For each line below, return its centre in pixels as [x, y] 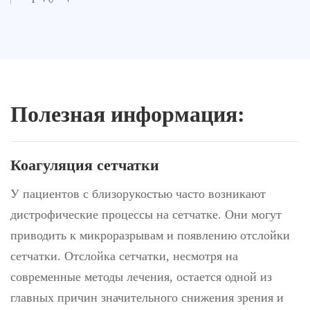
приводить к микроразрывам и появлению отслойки [150, 235]
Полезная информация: [128, 114]
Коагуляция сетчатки [85, 165]
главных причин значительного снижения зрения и [147, 298]
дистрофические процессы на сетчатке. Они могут [146, 215]
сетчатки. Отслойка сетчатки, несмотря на [124, 256]
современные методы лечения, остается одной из [141, 277]
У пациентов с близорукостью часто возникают [138, 194]
